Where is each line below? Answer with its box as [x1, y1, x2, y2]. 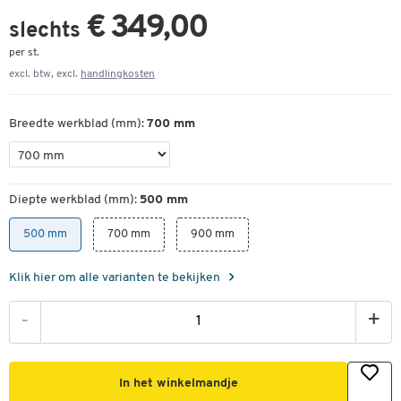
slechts [9, 20, 86, 42]
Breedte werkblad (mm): [9, 116, 147, 131]
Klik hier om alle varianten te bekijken [9, 270, 223, 285]
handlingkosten [81, 68, 155, 80]
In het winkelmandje [118, 376, 238, 390]
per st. [9, 47, 39, 58]
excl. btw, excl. [9, 68, 81, 80]
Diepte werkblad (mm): [9, 192, 140, 207]
